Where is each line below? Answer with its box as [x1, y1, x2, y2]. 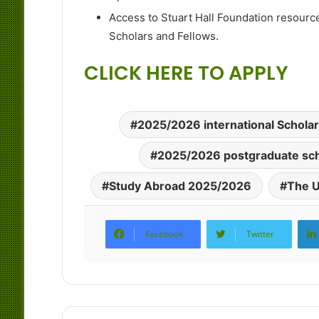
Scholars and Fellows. [108, 29, 219, 43]
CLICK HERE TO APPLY [83, 60, 288, 87]
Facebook [145, 228, 183, 241]
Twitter [246, 228, 274, 241]
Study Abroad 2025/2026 [108, 179, 251, 194]
